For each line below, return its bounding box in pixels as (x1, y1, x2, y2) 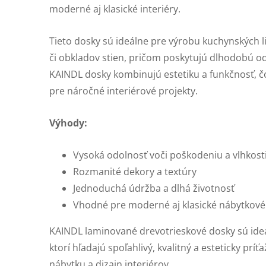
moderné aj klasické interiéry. (49, 2, 180, 15)
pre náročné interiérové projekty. (49, 84, 198, 97)
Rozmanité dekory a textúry (73, 165, 197, 178)
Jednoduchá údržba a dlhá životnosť (73, 182, 235, 195)
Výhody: (49, 116, 87, 129)
